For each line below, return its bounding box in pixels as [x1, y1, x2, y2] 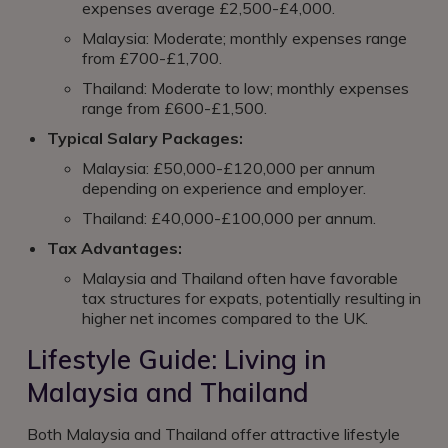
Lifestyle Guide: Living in [27, 343, 326, 376]
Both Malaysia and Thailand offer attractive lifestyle [27, 424, 400, 444]
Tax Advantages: [47, 238, 182, 258]
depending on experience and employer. [82, 178, 366, 198]
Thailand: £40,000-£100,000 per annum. [82, 208, 376, 228]
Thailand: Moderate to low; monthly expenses [82, 78, 409, 98]
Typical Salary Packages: [47, 128, 243, 148]
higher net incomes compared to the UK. [82, 308, 368, 328]
